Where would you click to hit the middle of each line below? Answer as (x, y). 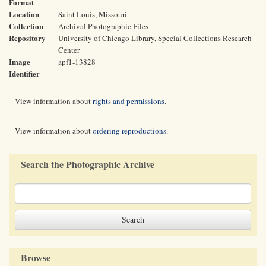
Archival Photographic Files (103, 26)
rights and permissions (129, 101)
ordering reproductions (129, 131)
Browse (36, 257)
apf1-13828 (77, 62)
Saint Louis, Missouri (93, 14)
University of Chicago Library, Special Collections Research (155, 38)
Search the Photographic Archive (88, 164)
